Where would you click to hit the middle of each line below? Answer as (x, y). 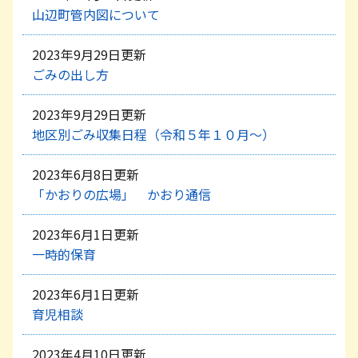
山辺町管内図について (96, 14)
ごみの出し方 (70, 74)
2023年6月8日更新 (86, 174)
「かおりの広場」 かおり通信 (121, 194)
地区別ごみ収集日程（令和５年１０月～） (153, 134)
